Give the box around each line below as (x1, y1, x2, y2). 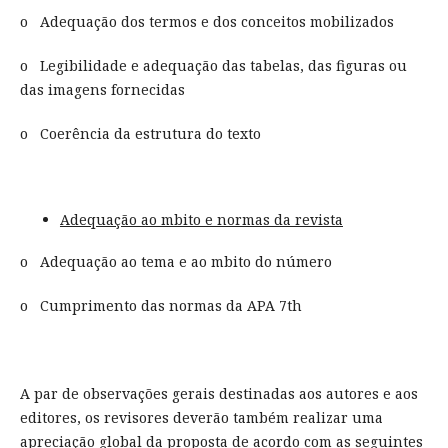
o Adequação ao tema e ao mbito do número (19, 252, 332, 272)
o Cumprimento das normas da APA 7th (19, 296, 302, 316)
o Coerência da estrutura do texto (19, 124, 261, 144)
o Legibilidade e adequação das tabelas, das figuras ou (19, 56, 407, 76)
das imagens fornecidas (19, 80, 185, 100)
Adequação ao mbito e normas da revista (59, 210, 343, 230)
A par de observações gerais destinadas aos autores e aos (19, 384, 418, 404)
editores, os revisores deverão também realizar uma (19, 408, 383, 428)
